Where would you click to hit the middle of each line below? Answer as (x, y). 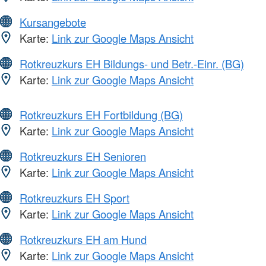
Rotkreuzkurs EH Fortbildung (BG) (101, 114)
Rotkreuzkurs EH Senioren (83, 156)
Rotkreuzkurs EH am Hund (83, 239)
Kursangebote (53, 22)
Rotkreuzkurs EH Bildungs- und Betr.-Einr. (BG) (132, 63)
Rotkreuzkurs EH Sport (75, 197)
